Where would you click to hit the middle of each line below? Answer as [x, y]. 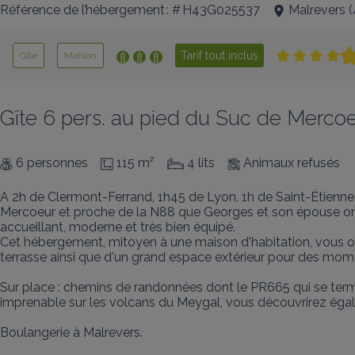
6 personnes [52, 163]
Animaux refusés [292, 163]
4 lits [201, 163]
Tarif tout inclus [219, 55]
